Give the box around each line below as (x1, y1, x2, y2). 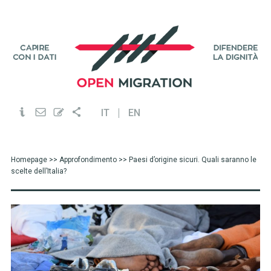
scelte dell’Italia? (10, 167, 67, 175)
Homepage (10, 155, 47, 164)
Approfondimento (59, 155, 117, 164)
